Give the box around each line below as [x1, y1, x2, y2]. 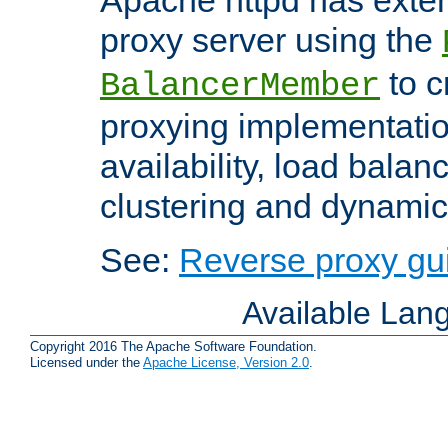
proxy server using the [100, 20, 442, 59]
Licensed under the [30, 355, 143, 371]
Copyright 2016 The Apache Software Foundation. [30, 339, 317, 355]
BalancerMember [100, 66, 380, 105]
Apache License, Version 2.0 [143, 355, 309, 371]
